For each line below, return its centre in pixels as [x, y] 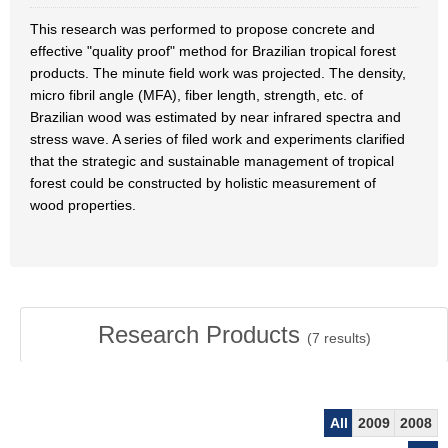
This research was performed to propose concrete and [202, 29]
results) [345, 338]
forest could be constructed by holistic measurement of [203, 183]
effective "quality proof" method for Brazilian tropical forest [213, 51]
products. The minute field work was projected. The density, [218, 73]
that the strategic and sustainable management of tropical [212, 161]
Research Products [202, 334]
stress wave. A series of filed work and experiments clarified [217, 139]
